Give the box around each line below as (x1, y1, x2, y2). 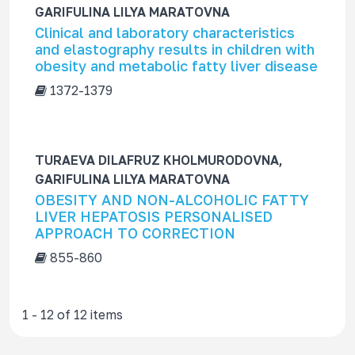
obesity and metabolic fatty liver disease (35, 57, 318, 74)
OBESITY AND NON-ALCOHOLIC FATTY (35, 191, 309, 208)
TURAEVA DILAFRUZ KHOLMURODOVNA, (35, 152, 283, 168)
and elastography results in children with (35, 40, 315, 58)
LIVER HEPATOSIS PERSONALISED (35, 208, 273, 225)
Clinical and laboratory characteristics (35, 24, 295, 41)
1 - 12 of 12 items (22, 307, 123, 323)
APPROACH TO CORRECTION (35, 224, 235, 242)
